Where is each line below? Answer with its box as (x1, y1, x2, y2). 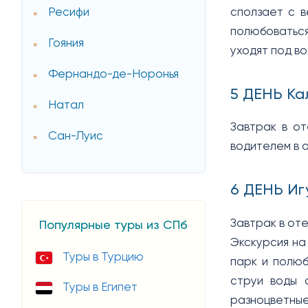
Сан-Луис (48, 131, 104, 143)
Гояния (48, 38, 85, 50)
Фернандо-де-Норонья (48, 69, 179, 81)
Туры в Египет (63, 281, 137, 294)
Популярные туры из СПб (39, 219, 188, 232)
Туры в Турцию (63, 251, 144, 263)
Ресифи (48, 7, 90, 19)
